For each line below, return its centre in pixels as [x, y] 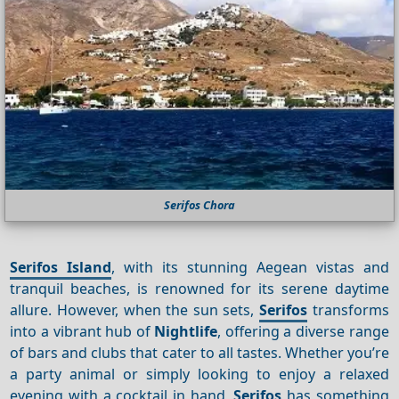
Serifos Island [61, 267]
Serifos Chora [199, 205]
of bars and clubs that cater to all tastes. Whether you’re [199, 352]
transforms [348, 309]
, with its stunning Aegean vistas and [250, 267]
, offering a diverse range [303, 331]
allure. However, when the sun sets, [135, 309]
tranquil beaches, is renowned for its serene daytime [199, 288]
